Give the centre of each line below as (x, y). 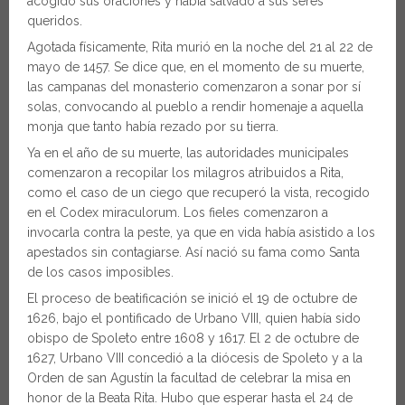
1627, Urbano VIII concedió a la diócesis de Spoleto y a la (195, 358)
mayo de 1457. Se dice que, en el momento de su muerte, (196, 66)
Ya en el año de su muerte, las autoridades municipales (188, 152)
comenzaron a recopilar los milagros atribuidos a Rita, (185, 172)
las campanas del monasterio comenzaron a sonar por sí (194, 86)
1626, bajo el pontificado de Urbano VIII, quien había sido (194, 318)
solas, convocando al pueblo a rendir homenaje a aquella (195, 106)
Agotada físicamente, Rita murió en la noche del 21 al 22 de (200, 47)
